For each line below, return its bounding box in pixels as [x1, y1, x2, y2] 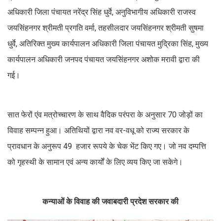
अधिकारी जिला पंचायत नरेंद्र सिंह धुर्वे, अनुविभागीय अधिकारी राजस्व [7, 7, 196, 17]
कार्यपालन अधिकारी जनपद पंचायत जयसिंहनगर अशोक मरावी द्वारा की [7, 55, 200, 65]
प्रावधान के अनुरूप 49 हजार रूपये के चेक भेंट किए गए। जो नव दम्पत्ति [7, 142, 206, 151]
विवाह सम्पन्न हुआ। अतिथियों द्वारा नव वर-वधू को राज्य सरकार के [7, 126, 189, 136]
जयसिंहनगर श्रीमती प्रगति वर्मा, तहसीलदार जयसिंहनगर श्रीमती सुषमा [7, 23, 204, 33]
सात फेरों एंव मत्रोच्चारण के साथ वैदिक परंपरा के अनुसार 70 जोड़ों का [7, 110, 203, 120]
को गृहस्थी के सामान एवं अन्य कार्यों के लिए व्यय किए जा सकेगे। [7, 157, 185, 167]
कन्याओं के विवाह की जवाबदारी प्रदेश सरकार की [42, 197, 179, 207]
